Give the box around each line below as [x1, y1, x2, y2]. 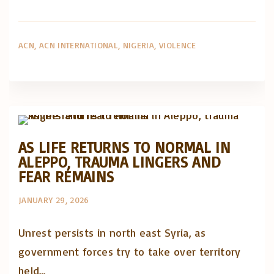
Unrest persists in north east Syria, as [18, 226, 206, 239]
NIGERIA [122, 39, 155, 50]
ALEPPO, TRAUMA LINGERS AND [18, 152, 221, 172]
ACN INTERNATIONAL [39, 39, 118, 50]
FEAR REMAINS [18, 167, 114, 187]
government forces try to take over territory [18, 245, 241, 258]
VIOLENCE [158, 39, 196, 50]
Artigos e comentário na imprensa [70, 70, 239, 84]
